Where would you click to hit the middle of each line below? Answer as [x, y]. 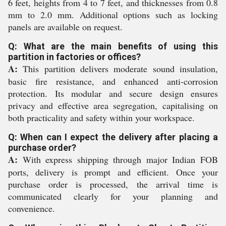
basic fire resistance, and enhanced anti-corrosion [113, 81]
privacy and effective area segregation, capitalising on [113, 105]
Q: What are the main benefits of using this [113, 46]
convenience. [32, 208]
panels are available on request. [65, 26]
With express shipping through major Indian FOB [118, 159]
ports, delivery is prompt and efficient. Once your [113, 172]
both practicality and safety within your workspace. [101, 117]
